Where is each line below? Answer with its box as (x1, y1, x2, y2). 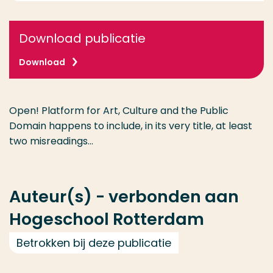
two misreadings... (9, 134, 93, 148)
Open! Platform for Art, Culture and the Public (9, 104, 229, 118)
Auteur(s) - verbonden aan (9, 185, 239, 208)
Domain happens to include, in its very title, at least (9, 119, 252, 133)
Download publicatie (19, 30, 146, 47)
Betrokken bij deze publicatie (16, 235, 171, 250)
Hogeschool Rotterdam (9, 208, 204, 230)
